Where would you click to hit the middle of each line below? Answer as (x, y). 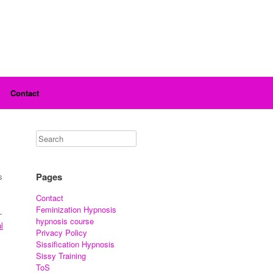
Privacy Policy (62, 232)
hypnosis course (65, 221)
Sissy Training (61, 256)
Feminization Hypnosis (76, 209)
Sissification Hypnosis (76, 244)
